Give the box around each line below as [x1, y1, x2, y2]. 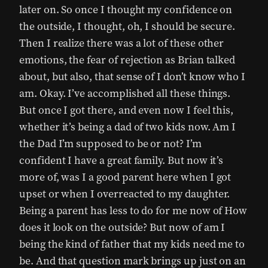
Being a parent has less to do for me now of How [19, 203, 248, 218]
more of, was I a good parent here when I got [19, 170, 232, 184]
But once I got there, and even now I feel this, [19, 103, 234, 117]
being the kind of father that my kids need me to [19, 237, 245, 251]
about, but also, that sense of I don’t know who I [19, 69, 246, 84]
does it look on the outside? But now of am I [19, 220, 226, 234]
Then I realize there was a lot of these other [19, 36, 224, 50]
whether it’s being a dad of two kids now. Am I [19, 120, 236, 134]
